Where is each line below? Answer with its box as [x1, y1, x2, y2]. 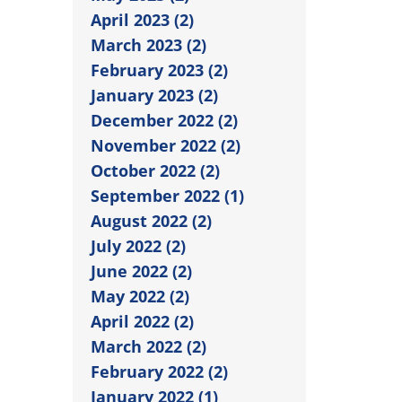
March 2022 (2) [91, 335, 206, 357]
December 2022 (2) [91, 109, 238, 131]
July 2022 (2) [91, 234, 186, 257]
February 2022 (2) [91, 360, 228, 382]
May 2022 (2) [91, 284, 189, 307]
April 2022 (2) [91, 310, 194, 332]
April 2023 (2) [91, 8, 194, 31]
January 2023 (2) [91, 83, 218, 106]
